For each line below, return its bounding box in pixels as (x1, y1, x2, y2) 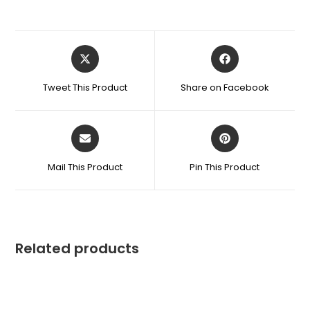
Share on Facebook (180, 81, 269, 95)
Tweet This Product (42, 81, 127, 95)
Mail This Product (47, 161, 122, 174)
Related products (15, 239, 140, 259)
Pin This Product (190, 161, 260, 174)
